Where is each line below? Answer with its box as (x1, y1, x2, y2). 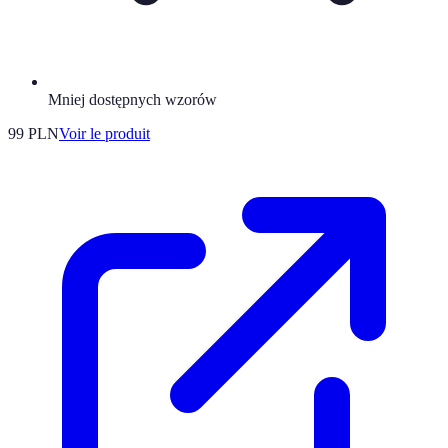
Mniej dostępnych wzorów (48, 90, 217, 108)
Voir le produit (59, 124, 150, 142)
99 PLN (8, 124, 59, 142)
